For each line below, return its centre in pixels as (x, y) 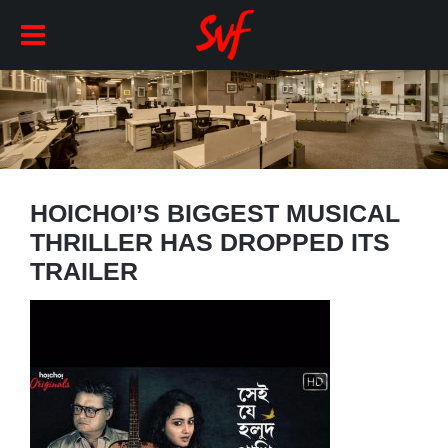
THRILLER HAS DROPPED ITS (209, 241)
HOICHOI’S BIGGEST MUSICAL (214, 212)
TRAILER (83, 270)
